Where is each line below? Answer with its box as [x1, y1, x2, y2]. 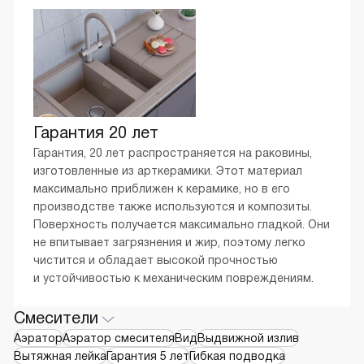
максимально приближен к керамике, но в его [33, 181, 290, 195]
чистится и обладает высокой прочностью [33, 253, 278, 266]
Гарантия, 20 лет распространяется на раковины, [33, 145, 312, 159]
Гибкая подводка [189, 349, 285, 362]
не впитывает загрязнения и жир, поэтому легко [33, 235, 305, 249]
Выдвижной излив [197, 331, 299, 344]
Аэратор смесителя [63, 331, 175, 344]
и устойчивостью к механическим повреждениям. [33, 271, 314, 284]
